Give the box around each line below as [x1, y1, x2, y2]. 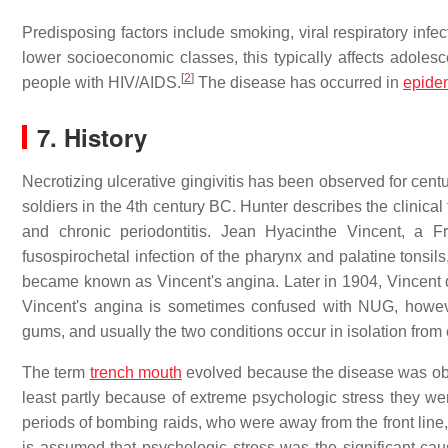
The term [22, 364, 90, 381]
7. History [37, 120, 147, 154]
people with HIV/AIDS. [22, 74, 181, 91]
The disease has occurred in [194, 74, 403, 91]
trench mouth [89, 364, 182, 381]
